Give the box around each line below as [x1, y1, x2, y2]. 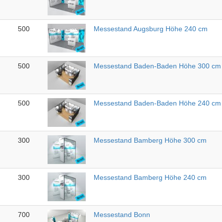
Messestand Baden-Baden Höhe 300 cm [94, 62, 221, 70]
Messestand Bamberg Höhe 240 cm [94, 173, 207, 182]
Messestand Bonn [94, 211, 150, 219]
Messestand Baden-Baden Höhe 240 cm [94, 99, 221, 108]
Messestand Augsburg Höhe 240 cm [94, 25, 208, 33]
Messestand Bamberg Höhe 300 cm [94, 136, 207, 145]
